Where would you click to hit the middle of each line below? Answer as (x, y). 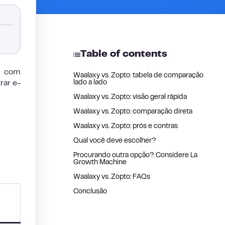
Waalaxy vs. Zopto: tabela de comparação (138, 76)
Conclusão (90, 192)
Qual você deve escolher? (115, 141)
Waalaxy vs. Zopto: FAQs (112, 177)
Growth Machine (100, 163)
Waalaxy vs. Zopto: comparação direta (133, 112)
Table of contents (124, 54)
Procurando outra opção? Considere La (135, 156)
